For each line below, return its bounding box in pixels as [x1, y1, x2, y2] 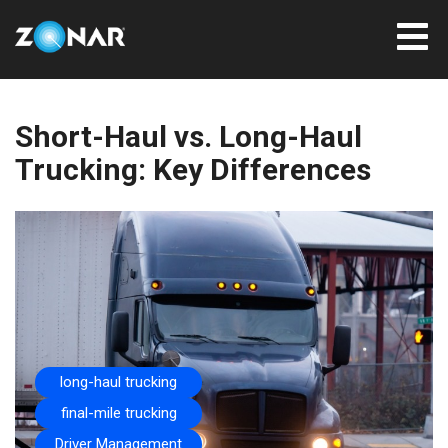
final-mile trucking [60, 404, 177, 422]
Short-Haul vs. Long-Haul [15, 119, 362, 154]
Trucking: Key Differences [15, 152, 371, 187]
